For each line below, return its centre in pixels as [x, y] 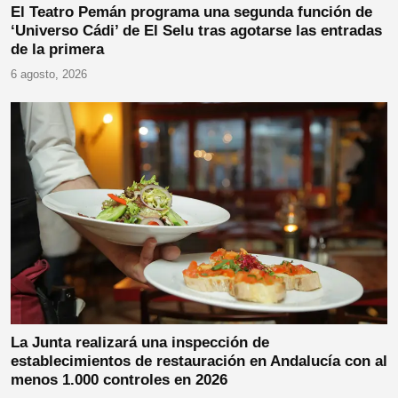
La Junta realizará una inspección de [140, 342]
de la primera [57, 49]
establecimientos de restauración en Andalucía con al [199, 361]
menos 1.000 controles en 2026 [119, 379]
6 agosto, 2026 [49, 74]
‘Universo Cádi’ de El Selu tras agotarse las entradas [196, 30]
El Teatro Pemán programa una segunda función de [191, 12]
